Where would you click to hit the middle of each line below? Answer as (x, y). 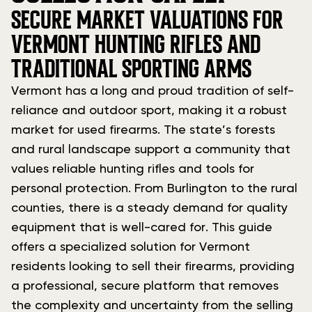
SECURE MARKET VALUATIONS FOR (147, 20)
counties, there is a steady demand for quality (149, 208)
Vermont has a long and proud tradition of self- (153, 91)
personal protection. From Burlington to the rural (154, 189)
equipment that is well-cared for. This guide (142, 228)
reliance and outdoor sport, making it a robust (149, 111)
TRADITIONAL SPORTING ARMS (131, 69)
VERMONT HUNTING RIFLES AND (136, 45)
